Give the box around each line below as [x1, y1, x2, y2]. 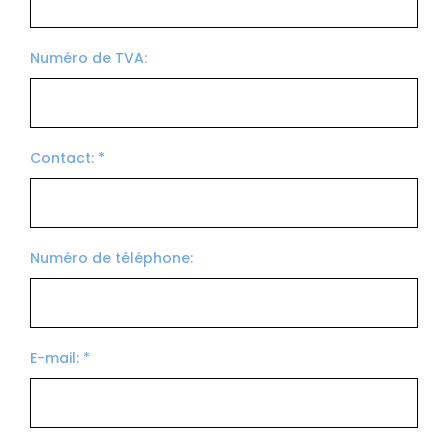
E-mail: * [30, 348, 90, 368]
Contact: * [30, 148, 105, 168]
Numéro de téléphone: [30, 248, 193, 268]
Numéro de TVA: [30, 48, 147, 68]
